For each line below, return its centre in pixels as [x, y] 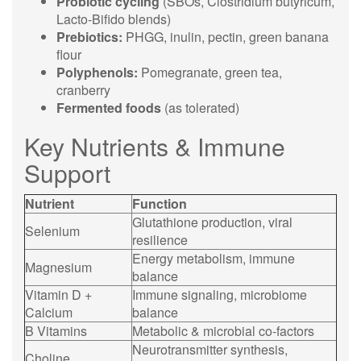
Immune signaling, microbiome [220, 295]
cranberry [83, 90]
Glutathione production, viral [212, 222]
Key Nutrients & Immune [155, 146]
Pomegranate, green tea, [210, 72]
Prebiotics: [89, 37]
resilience [160, 240]
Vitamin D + [58, 295]
